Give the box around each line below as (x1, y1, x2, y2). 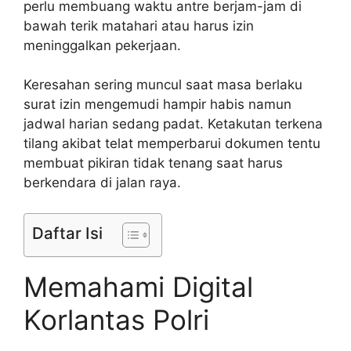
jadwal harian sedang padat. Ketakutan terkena (24, 116, 323, 132)
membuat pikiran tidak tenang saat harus (24, 155, 283, 172)
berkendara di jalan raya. (24, 175, 181, 191)
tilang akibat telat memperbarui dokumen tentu (24, 136, 320, 152)
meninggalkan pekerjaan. (24, 37, 181, 53)
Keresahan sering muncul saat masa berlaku (24, 77, 302, 93)
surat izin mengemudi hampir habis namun (24, 96, 291, 113)
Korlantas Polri (24, 302, 209, 336)
